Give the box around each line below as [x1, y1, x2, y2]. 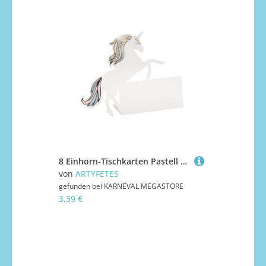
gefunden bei [59, 181, 104, 192]
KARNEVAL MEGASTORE [104, 181, 183, 192]
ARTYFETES [75, 168, 119, 180]
